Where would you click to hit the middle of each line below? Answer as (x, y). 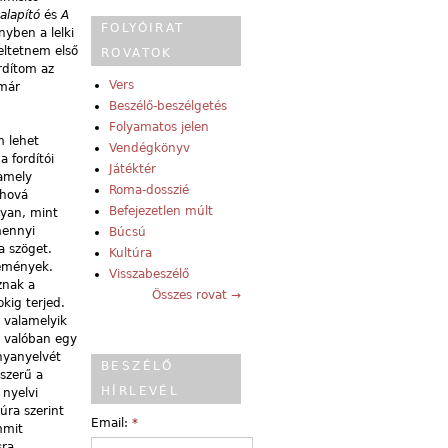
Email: (111, 423)
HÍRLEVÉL (140, 391)
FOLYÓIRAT (143, 28)
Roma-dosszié (149, 190)
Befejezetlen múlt (161, 211)
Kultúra (130, 253)
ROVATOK (137, 53)
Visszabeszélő (149, 274)
